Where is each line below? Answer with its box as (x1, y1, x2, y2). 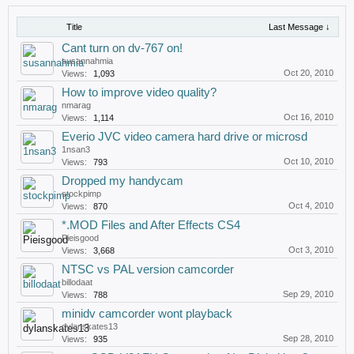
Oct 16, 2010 (284, 112, 333, 122)
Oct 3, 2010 (288, 245, 333, 254)
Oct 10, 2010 (284, 156, 333, 166)
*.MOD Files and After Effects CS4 (62, 219, 240, 232)
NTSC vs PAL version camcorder (62, 263, 234, 276)
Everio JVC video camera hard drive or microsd (62, 130, 307, 143)
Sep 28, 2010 (283, 333, 333, 343)
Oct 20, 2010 (284, 68, 333, 77)
